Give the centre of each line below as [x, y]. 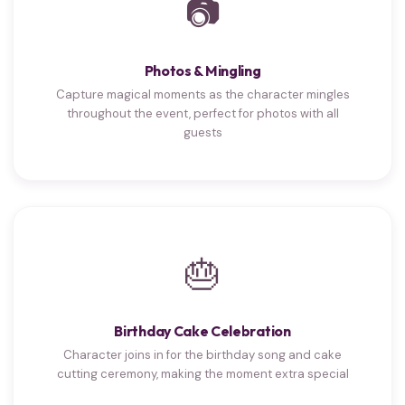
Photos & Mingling [202, 70]
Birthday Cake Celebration [202, 330]
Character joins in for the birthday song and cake [202, 354]
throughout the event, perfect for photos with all [202, 113]
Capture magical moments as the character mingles [202, 94]
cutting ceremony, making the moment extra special [202, 373]
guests [202, 132]
